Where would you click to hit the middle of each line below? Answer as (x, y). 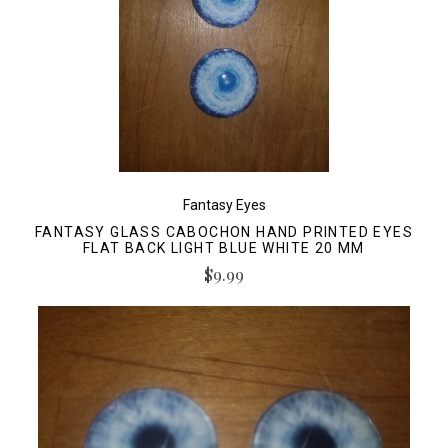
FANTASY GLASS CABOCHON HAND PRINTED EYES (224, 231)
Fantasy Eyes (224, 204)
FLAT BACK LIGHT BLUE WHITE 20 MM (224, 247)
